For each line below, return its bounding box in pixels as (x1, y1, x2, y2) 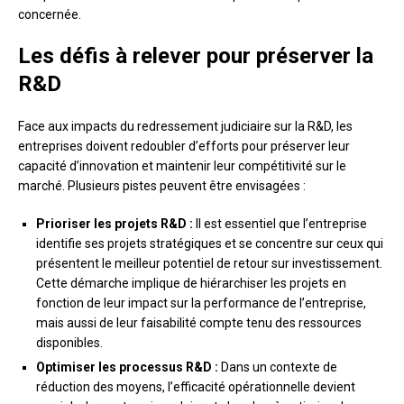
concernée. (18, 7, 81, 23)
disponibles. (36, 335, 103, 351)
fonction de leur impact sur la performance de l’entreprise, (36, 296, 366, 311)
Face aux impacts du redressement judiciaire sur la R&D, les (18, 119, 353, 134)
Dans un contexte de (218, 360, 337, 375)
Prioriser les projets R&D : (36, 216, 193, 232)
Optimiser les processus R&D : (36, 360, 218, 375)
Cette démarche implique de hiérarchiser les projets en (36, 276, 346, 291)
